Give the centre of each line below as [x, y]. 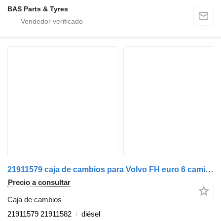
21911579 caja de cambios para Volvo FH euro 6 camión [209, 170]
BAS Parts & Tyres [38, 9]
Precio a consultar [39, 183]
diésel [91, 214]
